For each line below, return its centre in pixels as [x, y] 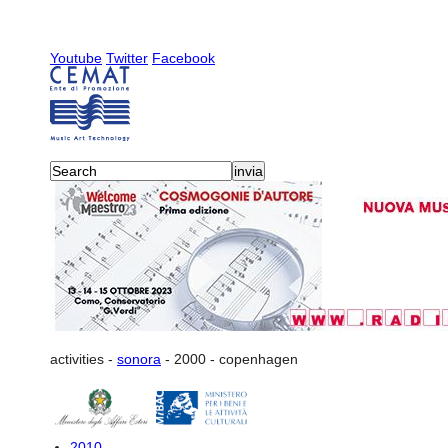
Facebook [183, 58]
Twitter [127, 58]
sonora [139, 359]
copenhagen [258, 359]
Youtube [76, 58]
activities [77, 359]
